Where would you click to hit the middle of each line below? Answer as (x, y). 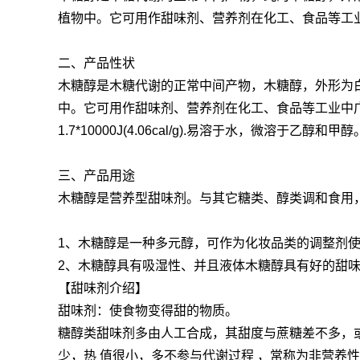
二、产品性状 (96, 63)
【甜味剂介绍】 (103, 288)
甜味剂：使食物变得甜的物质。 (148, 311)
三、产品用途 (96, 176)
